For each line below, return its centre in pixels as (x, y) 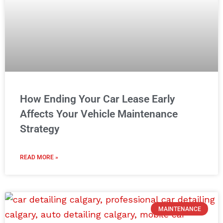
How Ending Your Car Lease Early (97, 99)
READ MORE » (39, 158)
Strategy (40, 129)
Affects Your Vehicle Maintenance (99, 114)
